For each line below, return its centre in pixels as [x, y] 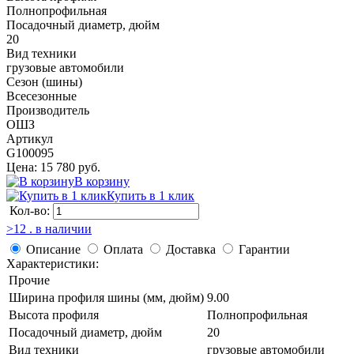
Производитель [48, 110]
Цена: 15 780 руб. [53, 167]
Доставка [191, 249]
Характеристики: [53, 263]
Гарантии [264, 249]
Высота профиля [54, 314]
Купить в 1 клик [151, 195]
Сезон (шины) [44, 81]
